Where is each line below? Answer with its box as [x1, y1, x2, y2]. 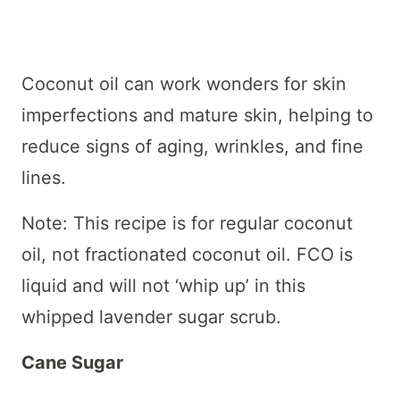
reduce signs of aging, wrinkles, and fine [21, 135, 363, 157]
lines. [21, 166, 66, 188]
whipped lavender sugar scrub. [21, 305, 281, 328]
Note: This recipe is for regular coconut [21, 212, 353, 234]
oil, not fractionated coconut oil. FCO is [21, 243, 353, 265]
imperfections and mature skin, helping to [21, 104, 373, 126]
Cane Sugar [21, 351, 123, 373]
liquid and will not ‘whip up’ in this [21, 274, 305, 296]
